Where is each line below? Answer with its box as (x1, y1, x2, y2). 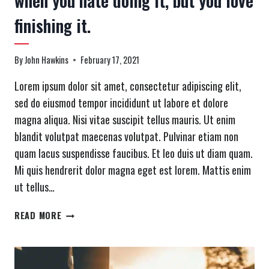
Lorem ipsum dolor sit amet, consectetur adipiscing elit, (14, 78, 241, 94)
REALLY (61, 247, 90, 261)
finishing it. (14, 13, 91, 38)
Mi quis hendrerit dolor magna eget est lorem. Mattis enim (14, 162, 251, 178)
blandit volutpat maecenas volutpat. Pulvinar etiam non (14, 128, 238, 145)
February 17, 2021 (80, 53, 140, 67)
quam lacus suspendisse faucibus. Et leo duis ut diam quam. (14, 145, 253, 162)
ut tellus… (14, 179, 55, 195)
